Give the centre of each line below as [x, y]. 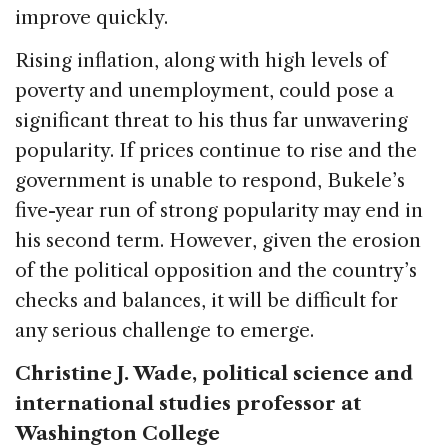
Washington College [117, 434]
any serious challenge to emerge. [164, 331]
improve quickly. [91, 18]
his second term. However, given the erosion [218, 241]
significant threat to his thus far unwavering [211, 121]
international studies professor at [188, 404]
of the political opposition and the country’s [216, 271]
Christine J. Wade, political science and [214, 374]
